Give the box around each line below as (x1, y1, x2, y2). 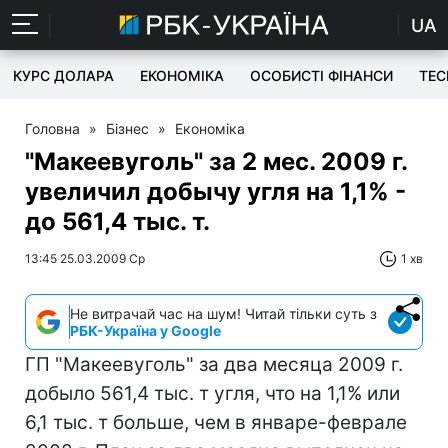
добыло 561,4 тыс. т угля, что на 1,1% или (25, 382, 400, 405)
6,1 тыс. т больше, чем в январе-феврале (25, 411, 407, 434)
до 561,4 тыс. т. (25, 207, 210, 236)
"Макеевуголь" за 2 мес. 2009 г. (25, 147, 407, 176)
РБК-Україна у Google (70, 322, 221, 339)
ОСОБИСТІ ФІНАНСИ (250, 67, 393, 84)
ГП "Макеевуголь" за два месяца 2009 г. (25, 353, 403, 376)
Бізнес (106, 120, 149, 137)
